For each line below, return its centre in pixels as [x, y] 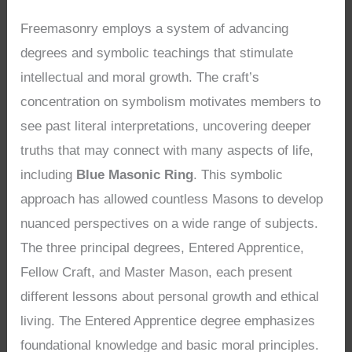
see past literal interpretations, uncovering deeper [166, 126]
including [49, 174]
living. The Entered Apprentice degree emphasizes [168, 321]
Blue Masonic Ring [135, 174]
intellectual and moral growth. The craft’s [140, 77]
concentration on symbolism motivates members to [171, 101]
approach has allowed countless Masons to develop [172, 199]
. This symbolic [238, 174]
